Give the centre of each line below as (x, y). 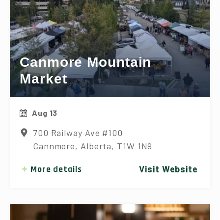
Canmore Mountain (86, 62)
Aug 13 (45, 112)
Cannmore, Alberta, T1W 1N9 (93, 146)
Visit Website (168, 169)
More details (56, 169)
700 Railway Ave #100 (78, 132)
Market (43, 79)
